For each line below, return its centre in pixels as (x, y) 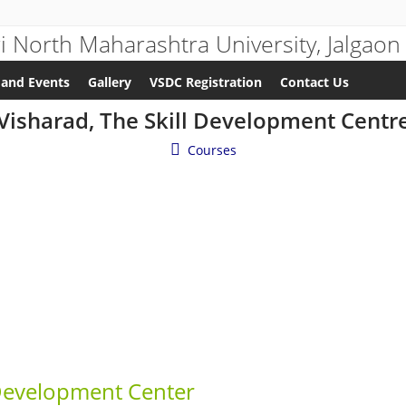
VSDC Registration (206, 82)
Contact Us (314, 82)
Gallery (110, 82)
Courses (212, 150)
